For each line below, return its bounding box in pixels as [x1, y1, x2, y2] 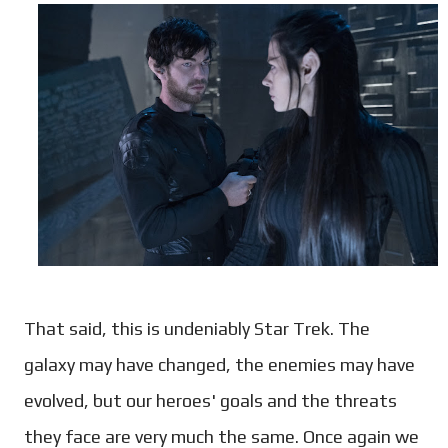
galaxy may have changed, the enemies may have [24, 354, 415, 376]
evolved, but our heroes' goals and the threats [24, 390, 397, 412]
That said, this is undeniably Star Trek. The [24, 318, 370, 340]
